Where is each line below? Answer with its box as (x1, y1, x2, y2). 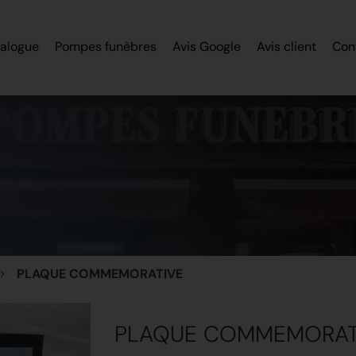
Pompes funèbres (55, 37, 157, 55)
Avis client (257, 37, 316, 55)
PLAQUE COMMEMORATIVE (17, 265, 183, 282)
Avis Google (172, 37, 241, 55)
